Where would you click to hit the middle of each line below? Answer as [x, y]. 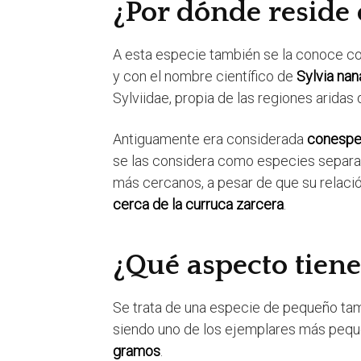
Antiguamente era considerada [210, 139]
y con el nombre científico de [205, 77]
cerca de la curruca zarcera [198, 205]
